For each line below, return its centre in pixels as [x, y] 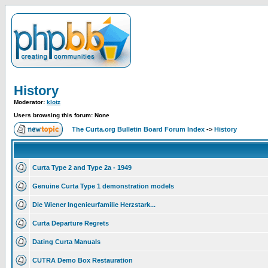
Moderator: [30, 102]
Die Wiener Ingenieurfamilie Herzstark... [94, 205]
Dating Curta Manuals [66, 242]
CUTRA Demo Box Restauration [83, 260]
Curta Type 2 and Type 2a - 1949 [82, 167]
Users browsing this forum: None [62, 115]
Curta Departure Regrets [71, 223]
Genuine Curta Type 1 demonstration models [103, 186]
